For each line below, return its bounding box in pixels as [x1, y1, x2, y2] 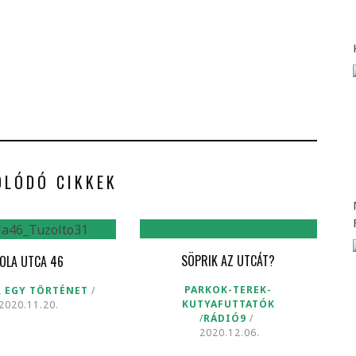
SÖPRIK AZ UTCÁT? [181, 250, 276, 270]
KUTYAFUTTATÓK [181, 296, 275, 311]
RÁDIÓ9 [203, 311, 247, 325]
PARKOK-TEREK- [184, 282, 273, 296]
